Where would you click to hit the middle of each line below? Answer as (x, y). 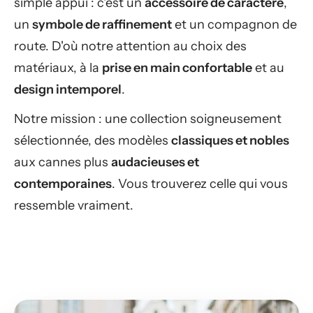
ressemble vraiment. (74, 205)
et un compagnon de (234, 24)
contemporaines (63, 183)
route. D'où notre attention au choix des (130, 46)
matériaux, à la (58, 67)
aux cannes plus (63, 162)
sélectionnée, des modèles (93, 140)
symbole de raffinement (102, 24)
